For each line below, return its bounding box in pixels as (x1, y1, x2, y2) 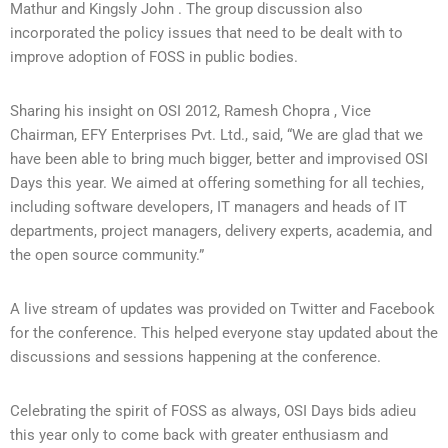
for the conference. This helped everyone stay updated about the (10, 323, 438, 342)
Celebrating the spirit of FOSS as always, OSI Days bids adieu (10, 401, 416, 420)
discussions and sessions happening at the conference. (10, 347, 381, 366)
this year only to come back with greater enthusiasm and (10, 425, 388, 444)
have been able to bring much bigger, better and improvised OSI (10, 149, 428, 168)
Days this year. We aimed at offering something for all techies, (10, 173, 424, 192)
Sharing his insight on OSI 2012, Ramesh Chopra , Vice (10, 101, 371, 120)
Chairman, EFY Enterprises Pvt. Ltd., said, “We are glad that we (10, 125, 423, 144)
